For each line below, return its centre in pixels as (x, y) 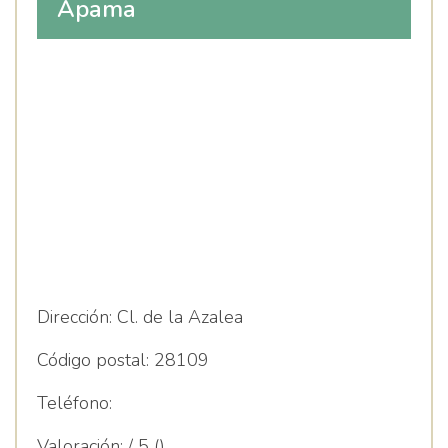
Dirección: (74, 317)
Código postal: (93, 360)
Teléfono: (74, 403)
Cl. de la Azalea (177, 317)
